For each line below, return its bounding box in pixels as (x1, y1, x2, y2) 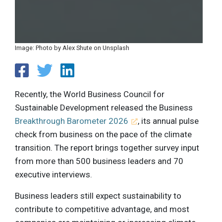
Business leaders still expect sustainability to (15, 191, 181, 201)
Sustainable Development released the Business (15, 103, 193, 113)
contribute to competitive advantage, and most (15, 204, 189, 215)
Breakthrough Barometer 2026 (15, 116, 128, 126)
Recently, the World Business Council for (15, 89, 165, 100)
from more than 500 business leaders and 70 (15, 156, 183, 166)
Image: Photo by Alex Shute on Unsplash (15, 44, 129, 52)
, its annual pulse (138, 116, 199, 126)
